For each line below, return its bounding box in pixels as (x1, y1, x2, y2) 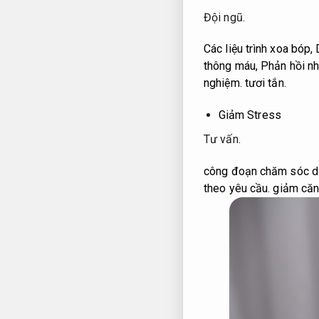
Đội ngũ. (204, 10, 245, 24)
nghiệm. (204, 76, 242, 90)
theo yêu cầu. (204, 181, 271, 195)
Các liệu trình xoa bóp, (204, 42, 316, 56)
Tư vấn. (204, 132, 241, 146)
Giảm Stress (218, 108, 281, 122)
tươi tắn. (241, 76, 286, 90)
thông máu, (204, 59, 261, 73)
